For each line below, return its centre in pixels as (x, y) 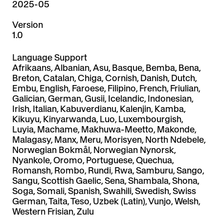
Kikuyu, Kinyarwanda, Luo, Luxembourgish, (98, 119)
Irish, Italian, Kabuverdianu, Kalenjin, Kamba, (99, 109)
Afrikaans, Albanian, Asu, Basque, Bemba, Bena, (106, 68)
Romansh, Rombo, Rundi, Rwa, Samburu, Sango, (108, 171)
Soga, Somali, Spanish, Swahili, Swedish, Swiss (104, 191)
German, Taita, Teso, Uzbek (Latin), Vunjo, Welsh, (106, 201)
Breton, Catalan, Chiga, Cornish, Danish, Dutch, (104, 78)
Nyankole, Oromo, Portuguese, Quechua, (93, 160)
